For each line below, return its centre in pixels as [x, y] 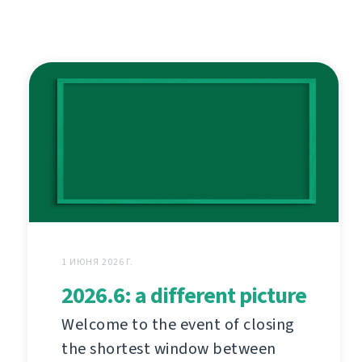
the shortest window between [169, 348]
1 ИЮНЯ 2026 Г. [98, 261]
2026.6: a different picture [184, 295]
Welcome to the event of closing [178, 324]
